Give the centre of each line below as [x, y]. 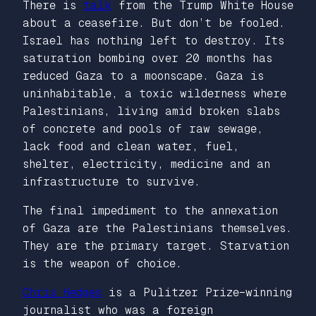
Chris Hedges [62, 292]
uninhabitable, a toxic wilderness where [154, 93]
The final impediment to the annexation [150, 210]
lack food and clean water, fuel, [131, 146]
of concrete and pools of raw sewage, [143, 128]
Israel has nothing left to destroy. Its [153, 40]
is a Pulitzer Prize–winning [197, 292]
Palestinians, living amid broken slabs [151, 111]
